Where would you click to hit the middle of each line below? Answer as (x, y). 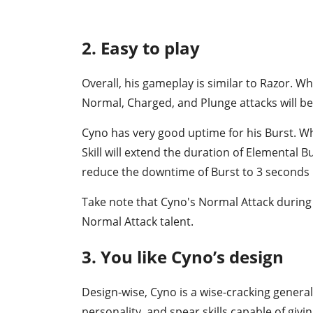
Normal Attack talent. (138, 221)
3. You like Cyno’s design (183, 256)
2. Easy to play (141, 48)
